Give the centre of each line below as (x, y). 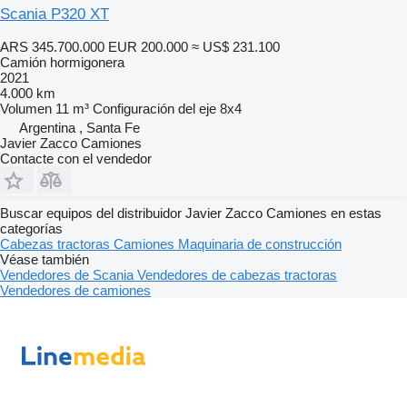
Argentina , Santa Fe (79, 127)
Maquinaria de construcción (260, 243)
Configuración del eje (154, 108)
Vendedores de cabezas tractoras (237, 274)
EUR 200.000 (148, 46)
